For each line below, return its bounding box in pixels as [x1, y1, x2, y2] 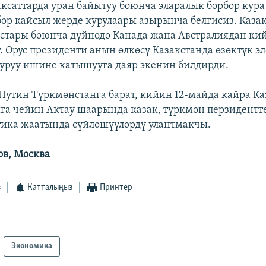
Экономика [11, 242, 53, 251]
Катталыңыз [27, 182, 73, 192]
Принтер [99, 182, 132, 192]
